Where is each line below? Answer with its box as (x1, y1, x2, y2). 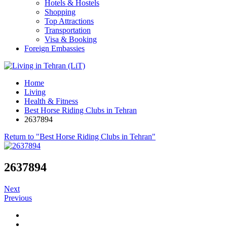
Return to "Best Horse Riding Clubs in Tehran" (4, 132, 156, 141)
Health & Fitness (24, 97, 78, 105)
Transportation (45, 26, 91, 34)
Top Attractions (45, 17, 94, 25)
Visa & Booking (45, 35, 97, 44)
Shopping (45, 8, 75, 16)
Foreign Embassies (24, 44, 85, 53)
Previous (4, 193, 32, 202)
